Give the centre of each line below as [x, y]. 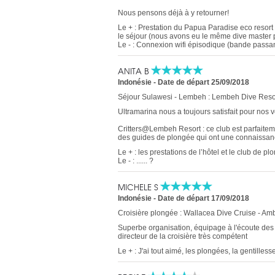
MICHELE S [139, 187]
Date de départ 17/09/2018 [203, 198]
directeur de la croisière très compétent [183, 236]
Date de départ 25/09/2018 [203, 82]
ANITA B [134, 71]
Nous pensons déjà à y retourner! [173, 13]
